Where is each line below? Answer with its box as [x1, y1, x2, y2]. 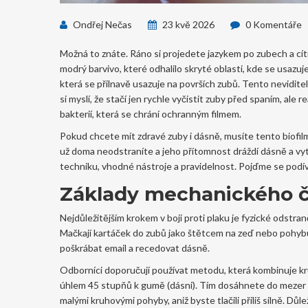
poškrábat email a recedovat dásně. [60, 242, 210, 254]
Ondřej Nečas [71, 19, 132, 30]
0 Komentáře [243, 19, 302, 30]
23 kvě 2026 [160, 19, 214, 30]
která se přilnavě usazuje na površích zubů [60, 78, 238, 89]
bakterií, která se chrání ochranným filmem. [60, 108, 241, 120]
